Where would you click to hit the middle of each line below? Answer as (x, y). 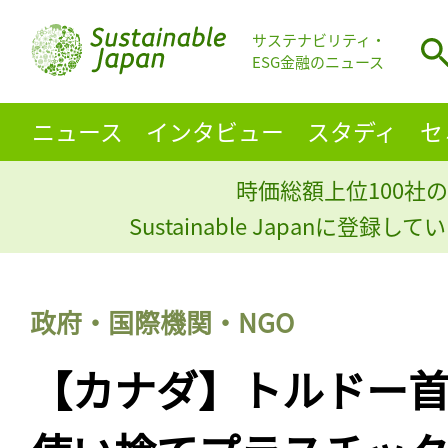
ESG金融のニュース (318, 62)
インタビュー (214, 130)
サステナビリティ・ (319, 40)
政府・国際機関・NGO (162, 321)
